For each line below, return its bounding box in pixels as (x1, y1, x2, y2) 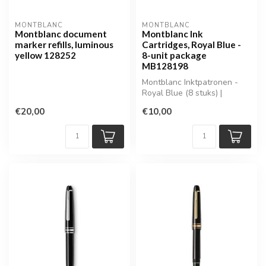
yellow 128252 (15, 49, 76, 61)
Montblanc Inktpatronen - (142, 76, 238, 88)
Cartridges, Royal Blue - (142, 39, 241, 50)
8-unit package (142, 49, 207, 61)
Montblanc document (15, 28, 107, 39)
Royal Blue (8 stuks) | (142, 87, 222, 99)
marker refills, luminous (15, 39, 113, 50)
